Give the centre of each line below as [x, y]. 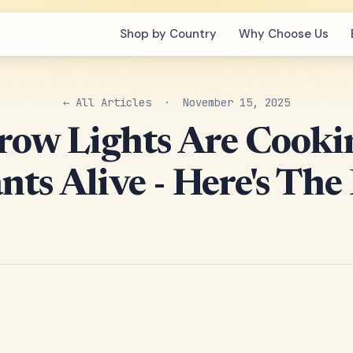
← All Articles [107, 102]
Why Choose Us [283, 34]
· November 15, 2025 [221, 102]
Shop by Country [168, 34]
